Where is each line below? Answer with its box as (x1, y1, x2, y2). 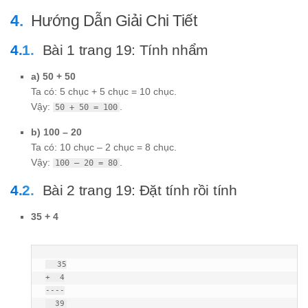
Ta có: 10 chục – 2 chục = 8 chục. (31, 142, 177, 153)
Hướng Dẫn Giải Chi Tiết (30, 12, 197, 30)
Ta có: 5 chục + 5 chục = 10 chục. (31, 86, 177, 98)
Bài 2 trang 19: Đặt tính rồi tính (42, 182, 237, 199)
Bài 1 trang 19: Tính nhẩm (42, 42, 209, 58)
